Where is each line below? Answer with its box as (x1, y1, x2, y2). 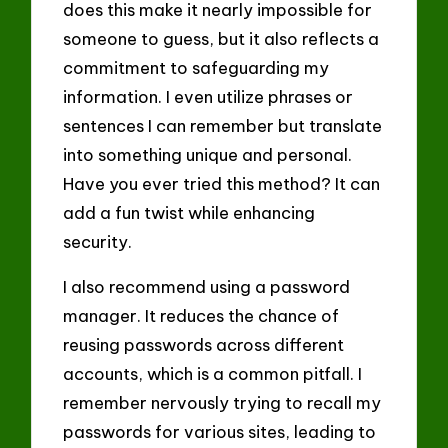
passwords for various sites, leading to (63, 420, 377, 442)
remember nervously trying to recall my (63, 391, 382, 413)
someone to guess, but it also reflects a (63, 28, 380, 50)
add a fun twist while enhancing (63, 202, 316, 224)
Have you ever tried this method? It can (63, 173, 381, 195)
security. (63, 231, 133, 253)
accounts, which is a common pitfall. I (63, 362, 363, 384)
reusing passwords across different (63, 333, 345, 355)
